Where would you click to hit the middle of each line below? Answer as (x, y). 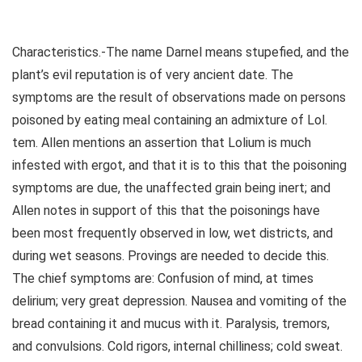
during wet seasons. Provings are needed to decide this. (170, 256)
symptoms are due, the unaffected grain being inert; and (171, 188)
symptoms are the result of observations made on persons (179, 98)
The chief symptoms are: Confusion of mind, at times (163, 279)
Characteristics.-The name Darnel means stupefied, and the (181, 53)
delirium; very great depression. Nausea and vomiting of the (179, 301)
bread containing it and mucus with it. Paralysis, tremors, (171, 324)
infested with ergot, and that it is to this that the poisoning (179, 166)
